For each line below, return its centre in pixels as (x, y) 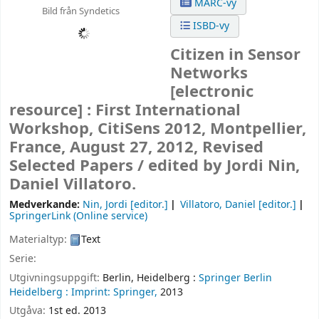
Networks (209, 74)
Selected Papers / (79, 166)
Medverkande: (46, 205)
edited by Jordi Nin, (224, 166)
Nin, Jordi (105, 205)
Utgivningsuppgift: (56, 278)
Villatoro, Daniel (218, 205)
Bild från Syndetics (80, 11)
